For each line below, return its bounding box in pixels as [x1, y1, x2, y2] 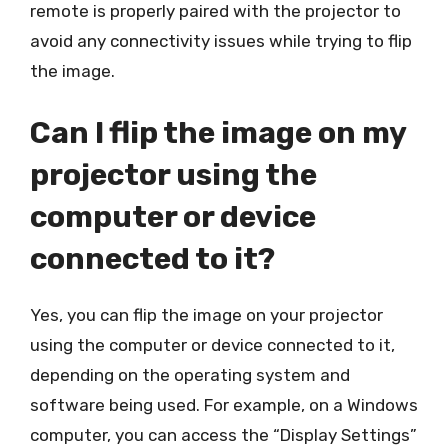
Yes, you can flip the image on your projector [30, 304, 383, 325]
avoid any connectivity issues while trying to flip [30, 31, 412, 51]
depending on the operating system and [30, 364, 350, 385]
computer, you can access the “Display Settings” [30, 424, 417, 445]
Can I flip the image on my [30, 114, 406, 151]
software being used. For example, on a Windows [30, 394, 418, 415]
